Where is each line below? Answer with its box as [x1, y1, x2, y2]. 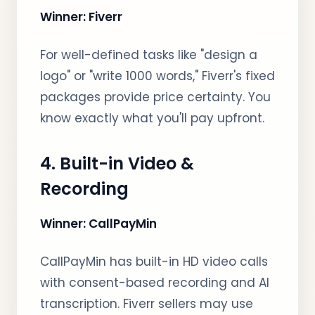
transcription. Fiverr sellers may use [40, 295, 253, 312]
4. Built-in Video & [40, 152, 194, 175]
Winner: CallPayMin [40, 215, 157, 232]
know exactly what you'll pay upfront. [40, 110, 264, 127]
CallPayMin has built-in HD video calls [40, 253, 268, 270]
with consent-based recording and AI [40, 274, 269, 291]
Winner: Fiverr [40, 8, 122, 25]
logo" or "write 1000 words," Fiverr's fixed [40, 67, 275, 84]
